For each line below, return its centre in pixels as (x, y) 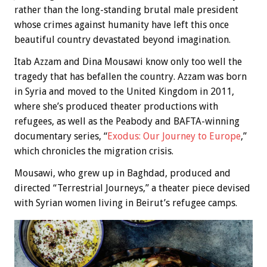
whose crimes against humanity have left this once (122, 24)
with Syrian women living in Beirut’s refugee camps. (126, 203)
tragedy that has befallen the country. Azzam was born (131, 76)
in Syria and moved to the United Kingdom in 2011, (124, 91)
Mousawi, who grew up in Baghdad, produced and (122, 173)
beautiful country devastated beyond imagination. (122, 39)
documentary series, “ (61, 136)
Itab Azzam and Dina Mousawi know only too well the (128, 61)
